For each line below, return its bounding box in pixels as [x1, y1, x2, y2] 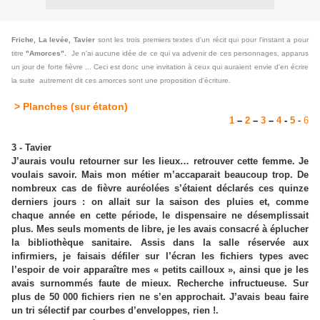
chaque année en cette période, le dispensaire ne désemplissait [11, 210, 309, 221]
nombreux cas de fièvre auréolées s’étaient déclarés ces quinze [11, 183, 309, 194]
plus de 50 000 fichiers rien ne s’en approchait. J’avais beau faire [11, 291, 309, 302]
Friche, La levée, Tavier [11, 36, 98, 44]
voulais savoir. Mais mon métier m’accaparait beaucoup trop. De [11, 169, 309, 180]
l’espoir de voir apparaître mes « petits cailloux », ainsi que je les [11, 264, 309, 275]
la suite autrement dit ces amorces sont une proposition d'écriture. [11, 76, 231, 84]
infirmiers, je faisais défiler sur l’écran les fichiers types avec [11, 251, 309, 261]
